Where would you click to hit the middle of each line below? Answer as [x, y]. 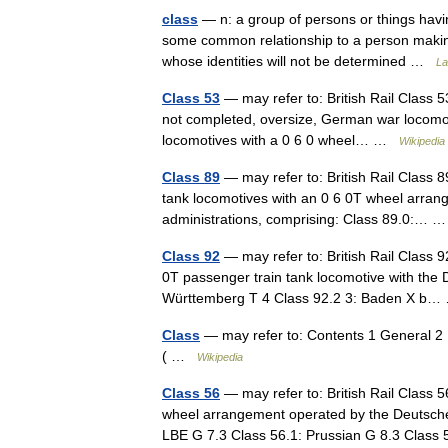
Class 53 [191, 98]
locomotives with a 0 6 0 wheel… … [280, 140]
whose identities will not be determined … [299, 61]
